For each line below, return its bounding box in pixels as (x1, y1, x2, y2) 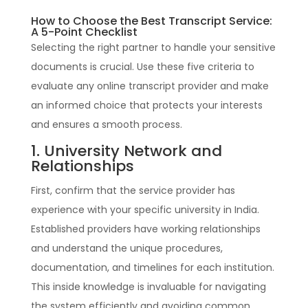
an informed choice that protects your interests (30, 98, 263, 112)
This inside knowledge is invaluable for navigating (30, 279, 266, 294)
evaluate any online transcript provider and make (30, 78, 269, 93)
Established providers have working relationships (30, 221, 261, 236)
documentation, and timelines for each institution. (30, 260, 274, 274)
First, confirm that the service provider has (30, 183, 235, 197)
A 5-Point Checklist (30, 23, 137, 40)
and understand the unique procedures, (30, 241, 223, 255)
